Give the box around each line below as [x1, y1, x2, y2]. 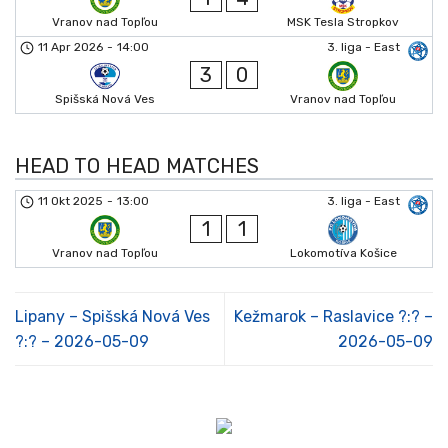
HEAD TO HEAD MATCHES [15, 154, 259, 178]
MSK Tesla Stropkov [287, 15, 399, 29]
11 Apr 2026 [38, 40, 104, 54]
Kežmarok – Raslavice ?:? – [234, 307, 433, 327]
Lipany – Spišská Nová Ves [15, 307, 210, 327]
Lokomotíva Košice [289, 246, 397, 260]
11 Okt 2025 [38, 194, 104, 208]
